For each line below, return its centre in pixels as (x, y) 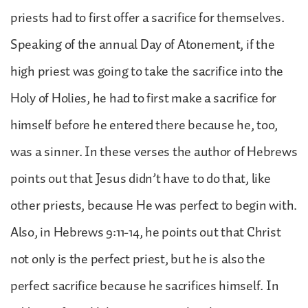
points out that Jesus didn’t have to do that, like (141, 178)
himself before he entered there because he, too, (144, 125)
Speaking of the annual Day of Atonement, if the (143, 44)
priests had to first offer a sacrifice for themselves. (147, 18)
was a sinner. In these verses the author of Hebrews (154, 152)
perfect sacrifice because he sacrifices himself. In (145, 286)
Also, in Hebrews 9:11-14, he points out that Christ (146, 232)
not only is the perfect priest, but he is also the (138, 259)
